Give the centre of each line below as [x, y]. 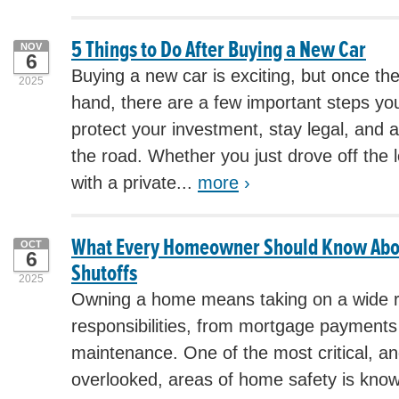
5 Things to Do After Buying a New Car [219, 49]
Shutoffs [104, 273]
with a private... [134, 183]
